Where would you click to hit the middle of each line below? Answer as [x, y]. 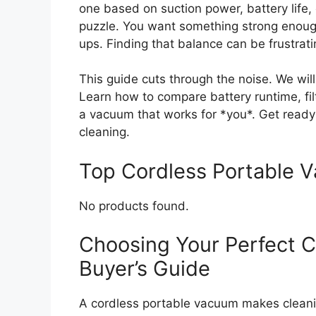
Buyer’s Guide [145, 269]
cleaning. [104, 132]
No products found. [134, 206]
